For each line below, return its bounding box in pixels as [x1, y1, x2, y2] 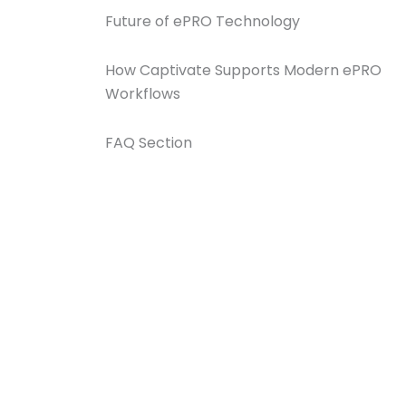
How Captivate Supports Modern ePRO [105, 59, 382, 81]
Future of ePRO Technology [105, 10, 300, 32]
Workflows [105, 82, 180, 104]
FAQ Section [105, 131, 192, 153]
